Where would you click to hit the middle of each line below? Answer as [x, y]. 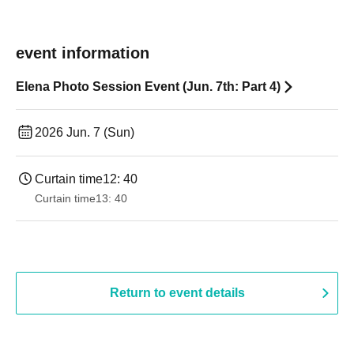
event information [83, 53]
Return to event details [177, 293]
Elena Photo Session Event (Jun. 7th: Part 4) [148, 87]
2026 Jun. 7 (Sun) [85, 132]
